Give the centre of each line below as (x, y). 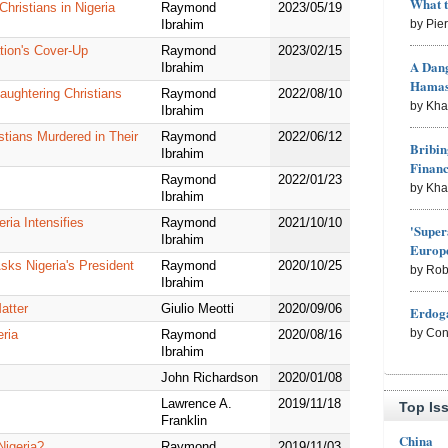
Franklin (184, 421)
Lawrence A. (196, 404)
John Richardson (209, 378)
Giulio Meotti (197, 309)
